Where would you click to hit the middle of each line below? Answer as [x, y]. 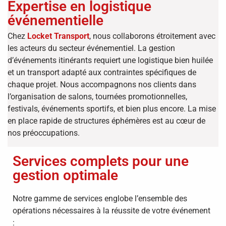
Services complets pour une [101, 161]
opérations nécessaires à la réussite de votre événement [111, 210]
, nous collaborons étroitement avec [152, 36]
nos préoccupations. [44, 133]
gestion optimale [65, 175]
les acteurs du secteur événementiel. [72, 48]
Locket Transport [58, 36]
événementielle [55, 20]
